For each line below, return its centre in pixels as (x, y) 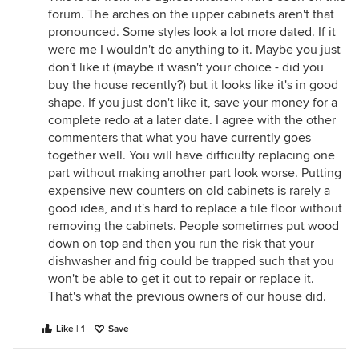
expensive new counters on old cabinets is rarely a (189, 191)
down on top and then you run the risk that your (181, 244)
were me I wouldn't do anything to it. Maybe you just (194, 50)
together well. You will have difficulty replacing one (192, 156)
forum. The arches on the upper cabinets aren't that (191, 15)
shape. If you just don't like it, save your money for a (193, 103)
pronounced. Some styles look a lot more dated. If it (192, 32)
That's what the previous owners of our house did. (187, 297)
